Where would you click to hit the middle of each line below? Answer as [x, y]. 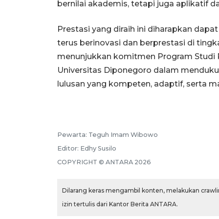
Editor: [69, 149]
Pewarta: [73, 135]
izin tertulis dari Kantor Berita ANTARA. [120, 204]
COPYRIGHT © [81, 162]
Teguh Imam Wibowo [123, 135]
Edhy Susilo [98, 149]
